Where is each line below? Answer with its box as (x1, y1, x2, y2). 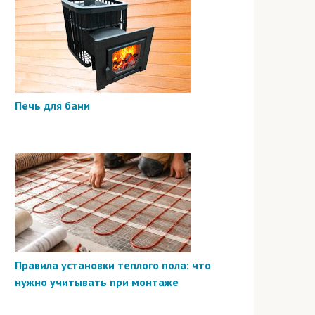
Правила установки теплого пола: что (15, 257, 211, 272)
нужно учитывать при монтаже (15, 274, 179, 289)
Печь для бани (15, 98, 90, 112)
